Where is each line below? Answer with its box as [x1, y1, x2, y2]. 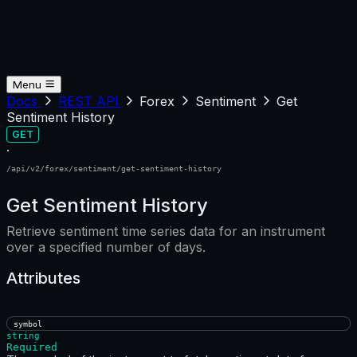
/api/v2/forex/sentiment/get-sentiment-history [6, 163, 222, 173]
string [6, 331, 40, 342]
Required [6, 341, 57, 354]
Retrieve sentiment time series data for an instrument [6, 223, 325, 239]
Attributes [6, 268, 80, 288]
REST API [58, 93, 123, 109]
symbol [14, 319, 42, 329]
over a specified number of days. [6, 239, 206, 255]
